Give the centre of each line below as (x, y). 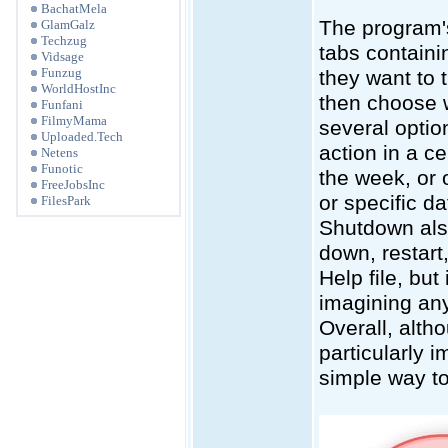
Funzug (61, 72)
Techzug (64, 40)
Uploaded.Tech (82, 136)
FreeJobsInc (73, 184)
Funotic (62, 168)
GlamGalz (68, 24)
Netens (59, 152)
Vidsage (62, 56)
